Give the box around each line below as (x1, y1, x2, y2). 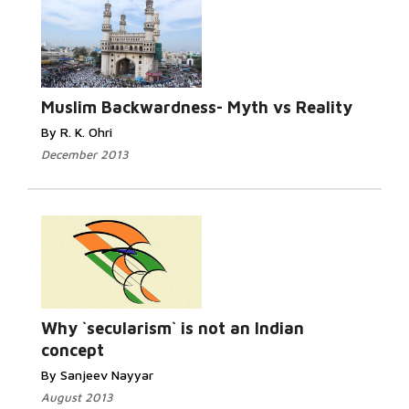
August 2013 (41, 390, 113, 404)
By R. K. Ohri (41, 124, 112, 140)
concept (41, 341, 104, 360)
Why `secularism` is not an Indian (41, 319, 304, 338)
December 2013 (41, 147, 129, 162)
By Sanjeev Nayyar (41, 367, 153, 383)
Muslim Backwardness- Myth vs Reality (41, 98, 352, 117)
